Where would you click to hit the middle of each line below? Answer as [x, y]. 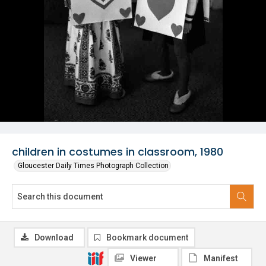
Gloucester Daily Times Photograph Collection [93, 166]
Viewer [143, 258]
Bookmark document [147, 237]
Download [54, 237]
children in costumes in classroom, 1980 [118, 152]
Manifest [221, 258]
